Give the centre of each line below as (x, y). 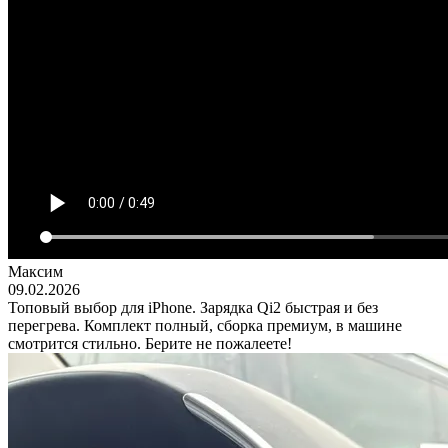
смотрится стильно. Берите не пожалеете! (150, 343)
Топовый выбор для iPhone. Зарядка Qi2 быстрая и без (193, 307)
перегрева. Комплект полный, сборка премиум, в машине (205, 325)
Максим (35, 271)
